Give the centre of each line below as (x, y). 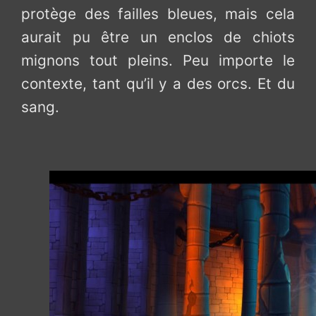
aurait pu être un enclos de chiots (158, 37)
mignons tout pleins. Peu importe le (158, 60)
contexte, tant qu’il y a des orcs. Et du (158, 83)
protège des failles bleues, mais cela (158, 13)
